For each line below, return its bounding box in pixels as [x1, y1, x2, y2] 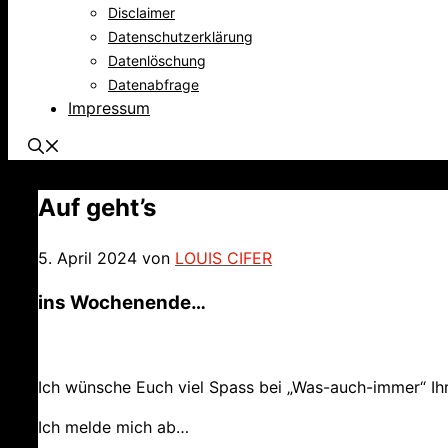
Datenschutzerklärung [108, 28, 253, 45]
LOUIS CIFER [175, 247, 272, 268]
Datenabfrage [108, 76, 199, 93]
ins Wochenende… [38, 290, 206, 314]
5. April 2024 [38, 247, 137, 268]
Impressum [68, 98, 150, 118]
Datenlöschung [108, 52, 206, 69]
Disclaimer [108, 4, 175, 21]
